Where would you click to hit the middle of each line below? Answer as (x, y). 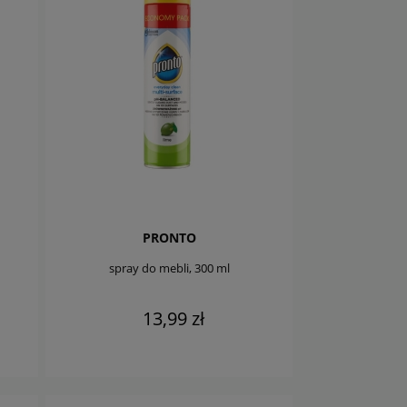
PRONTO (169, 238)
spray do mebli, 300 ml (169, 268)
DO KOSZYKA (187, 358)
